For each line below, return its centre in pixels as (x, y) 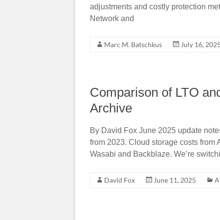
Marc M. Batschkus (133, 44)
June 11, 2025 (175, 180)
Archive (111, 108)
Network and (112, 18)
